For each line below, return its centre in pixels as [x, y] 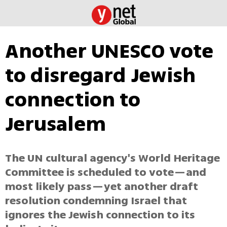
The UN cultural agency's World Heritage [112, 158]
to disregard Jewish [100, 75]
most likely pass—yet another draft [102, 187]
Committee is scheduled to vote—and [106, 173]
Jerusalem [55, 124]
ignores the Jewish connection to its [100, 215]
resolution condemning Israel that [96, 201]
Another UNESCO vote [109, 51]
